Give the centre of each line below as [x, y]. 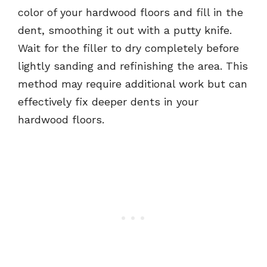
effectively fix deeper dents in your [108, 102]
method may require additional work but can [133, 84]
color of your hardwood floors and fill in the [131, 13]
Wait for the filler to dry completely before [128, 48]
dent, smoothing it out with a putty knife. [125, 30]
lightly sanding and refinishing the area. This [133, 66]
